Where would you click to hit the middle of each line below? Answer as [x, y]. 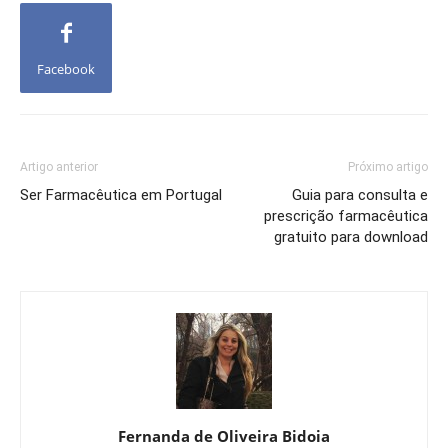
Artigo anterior [59, 167]
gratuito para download [351, 237]
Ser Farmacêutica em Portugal [121, 195]
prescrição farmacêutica [346, 216]
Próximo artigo [388, 167]
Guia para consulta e [360, 195]
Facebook [66, 69]
